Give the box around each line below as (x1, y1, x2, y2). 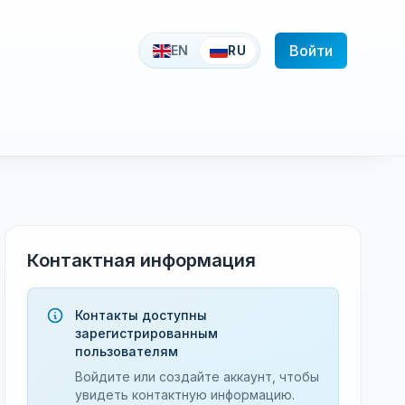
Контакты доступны (75, 307, 208, 323)
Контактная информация (27, 250, 257, 271)
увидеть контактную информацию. (75, 387, 296, 402)
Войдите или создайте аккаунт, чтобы (75, 369, 320, 384)
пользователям (75, 344, 179, 359)
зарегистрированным (75, 325, 219, 341)
